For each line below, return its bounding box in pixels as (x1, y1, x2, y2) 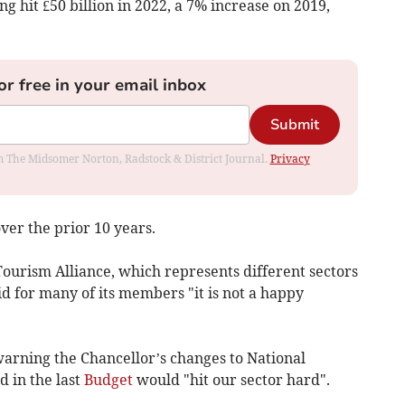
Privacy (269, 151, 310, 165)
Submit (269, 114, 319, 135)
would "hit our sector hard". (132, 370, 330, 389)
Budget (83, 370, 133, 389)
